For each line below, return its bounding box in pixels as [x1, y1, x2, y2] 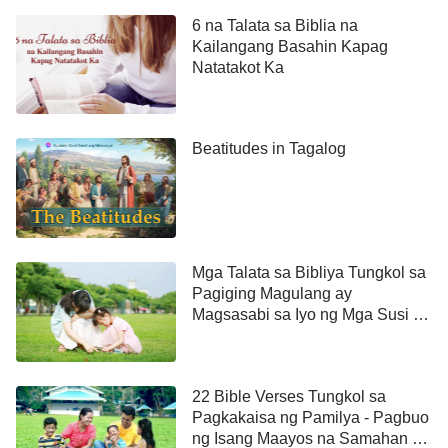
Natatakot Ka [191, 58, 284, 76]
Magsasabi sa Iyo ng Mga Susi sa [191, 306, 430, 324]
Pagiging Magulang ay [191, 285, 352, 303]
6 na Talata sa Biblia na [191, 16, 358, 34]
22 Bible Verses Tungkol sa [191, 387, 386, 405]
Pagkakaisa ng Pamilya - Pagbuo [191, 408, 429, 426]
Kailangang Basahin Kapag [191, 37, 388, 55]
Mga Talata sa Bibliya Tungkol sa [191, 264, 426, 282]
